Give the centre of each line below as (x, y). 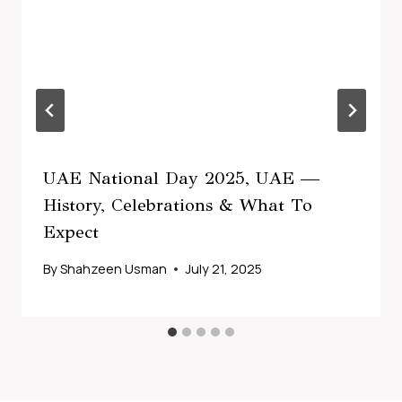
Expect (71, 232)
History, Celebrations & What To (178, 205)
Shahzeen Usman (114, 269)
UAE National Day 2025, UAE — (181, 178)
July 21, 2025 (224, 269)
